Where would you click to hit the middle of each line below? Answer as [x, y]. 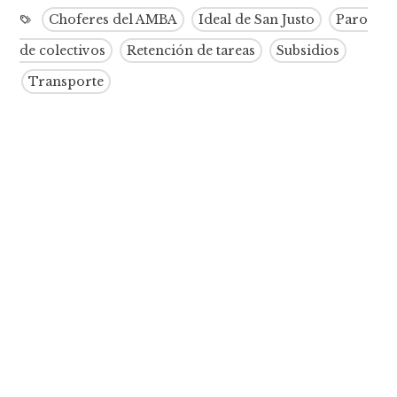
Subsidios [308, 51]
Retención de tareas [191, 51]
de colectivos [63, 51]
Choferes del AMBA [113, 20]
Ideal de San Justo [257, 20]
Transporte [66, 82]
